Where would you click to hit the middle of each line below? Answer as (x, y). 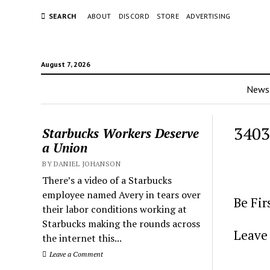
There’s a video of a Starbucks (107, 180)
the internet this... (82, 238)
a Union (65, 148)
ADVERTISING (208, 16)
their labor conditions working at (115, 209)
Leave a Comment (76, 254)
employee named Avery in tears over (122, 195)
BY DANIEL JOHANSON (81, 164)
